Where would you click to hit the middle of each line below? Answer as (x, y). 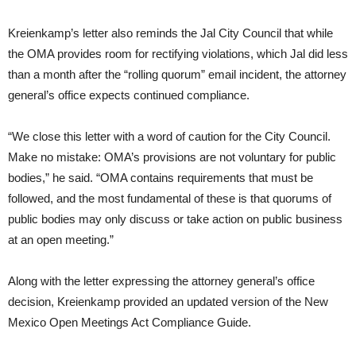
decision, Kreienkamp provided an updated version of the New (168, 301)
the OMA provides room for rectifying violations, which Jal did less (178, 53)
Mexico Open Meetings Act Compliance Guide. (130, 322)
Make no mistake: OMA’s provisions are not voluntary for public (172, 157)
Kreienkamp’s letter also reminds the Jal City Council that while (170, 33)
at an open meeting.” (61, 239)
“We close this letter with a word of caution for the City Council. (169, 136)
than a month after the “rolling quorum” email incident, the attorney (177, 74)
